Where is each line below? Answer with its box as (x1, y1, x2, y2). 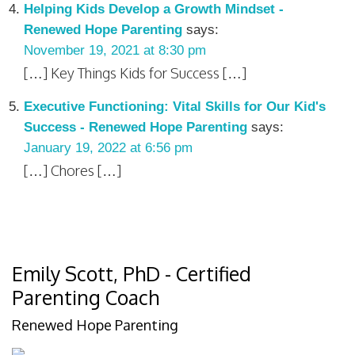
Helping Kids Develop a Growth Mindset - (24, 2, 284, 17)
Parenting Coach (12, 284, 159, 310)
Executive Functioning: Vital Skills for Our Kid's (24, 99, 326, 114)
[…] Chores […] (24, 162, 121, 179)
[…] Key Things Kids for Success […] (24, 64, 246, 82)
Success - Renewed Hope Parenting (24, 120, 247, 135)
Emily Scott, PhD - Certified (12, 261, 251, 286)
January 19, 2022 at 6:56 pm (24, 140, 193, 155)
